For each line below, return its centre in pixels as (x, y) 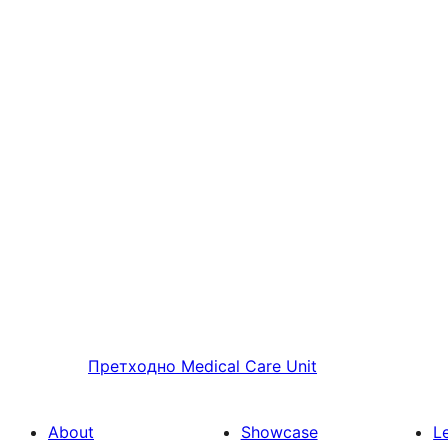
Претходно (132, 366)
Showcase (279, 432)
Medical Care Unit (249, 366)
